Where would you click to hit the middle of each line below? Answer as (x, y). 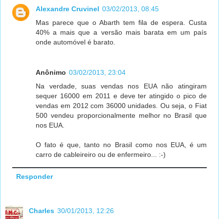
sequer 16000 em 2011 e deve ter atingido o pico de (121, 96)
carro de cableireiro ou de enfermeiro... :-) (101, 154)
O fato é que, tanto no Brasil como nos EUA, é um (121, 144)
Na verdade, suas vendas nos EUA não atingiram (121, 86)
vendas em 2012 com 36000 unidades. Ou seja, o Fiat (121, 105)
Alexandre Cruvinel (68, 9)
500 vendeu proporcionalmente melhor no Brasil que (121, 115)
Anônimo (51, 72)
